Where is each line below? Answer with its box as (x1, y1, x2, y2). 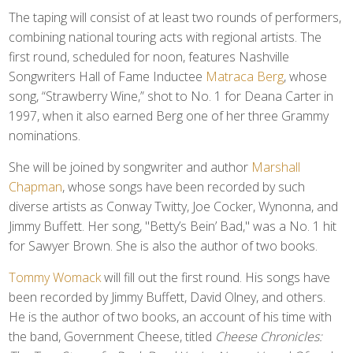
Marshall (251, 158, 301, 176)
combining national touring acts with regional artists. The (9, 28, 322, 46)
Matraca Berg (206, 68, 284, 85)
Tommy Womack (9, 269, 102, 286)
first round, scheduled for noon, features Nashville (9, 48, 290, 65)
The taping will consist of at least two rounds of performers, (9, 9, 342, 26)
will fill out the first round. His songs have (101, 269, 331, 286)
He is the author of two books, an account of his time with (9, 308, 333, 325)
